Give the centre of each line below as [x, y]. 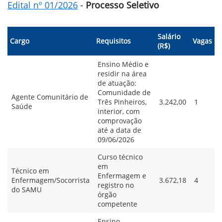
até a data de [119, 130]
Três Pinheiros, [122, 102]
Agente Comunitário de [50, 97]
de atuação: [117, 83]
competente [117, 204]
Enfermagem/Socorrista [51, 180]
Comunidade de [124, 92]
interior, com [119, 111]
